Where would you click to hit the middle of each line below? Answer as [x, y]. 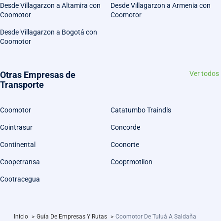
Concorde [125, 128]
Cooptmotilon [131, 162]
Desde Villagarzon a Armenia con [161, 6]
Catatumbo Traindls [141, 110]
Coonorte [125, 145]
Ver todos [204, 74]
